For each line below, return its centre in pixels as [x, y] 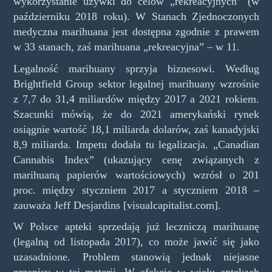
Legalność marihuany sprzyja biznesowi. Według [136, 68]
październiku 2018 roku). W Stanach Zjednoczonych [136, 17]
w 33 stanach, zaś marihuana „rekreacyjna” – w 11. [126, 47]
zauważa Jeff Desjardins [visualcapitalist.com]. [117, 205]
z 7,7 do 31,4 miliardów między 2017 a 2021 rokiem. [136, 99]
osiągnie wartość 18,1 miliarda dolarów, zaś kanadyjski [136, 129]
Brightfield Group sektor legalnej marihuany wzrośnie [136, 83]
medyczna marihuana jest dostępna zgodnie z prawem [136, 32]
